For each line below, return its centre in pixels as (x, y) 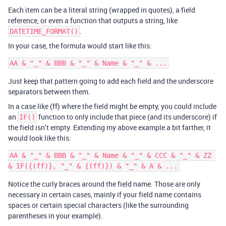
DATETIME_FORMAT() (44, 31)
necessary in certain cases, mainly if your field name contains (105, 194)
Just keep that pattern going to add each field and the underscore (111, 81)
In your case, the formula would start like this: (80, 45)
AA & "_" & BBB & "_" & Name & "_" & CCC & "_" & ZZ (110, 155)
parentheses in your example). (55, 215)
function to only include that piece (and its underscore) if (127, 117)
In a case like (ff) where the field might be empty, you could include (112, 106)
